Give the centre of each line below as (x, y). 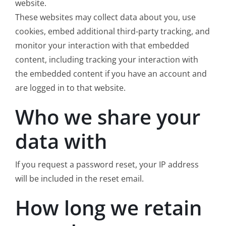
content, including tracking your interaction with (106, 59)
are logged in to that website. (70, 88)
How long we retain (108, 207)
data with (61, 141)
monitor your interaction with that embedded (102, 45)
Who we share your (107, 117)
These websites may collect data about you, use (105, 17)
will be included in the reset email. (79, 178)
